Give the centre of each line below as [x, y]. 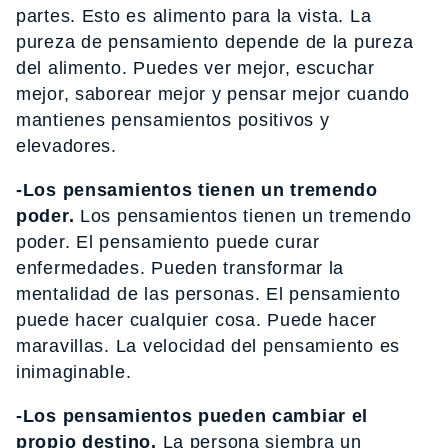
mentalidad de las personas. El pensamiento [208, 293]
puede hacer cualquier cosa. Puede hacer [197, 319]
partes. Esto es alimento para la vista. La [194, 15]
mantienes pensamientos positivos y [173, 119]
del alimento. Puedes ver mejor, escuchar [195, 67]
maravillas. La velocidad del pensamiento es [208, 345]
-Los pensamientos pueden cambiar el [192, 415]
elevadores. [66, 145]
